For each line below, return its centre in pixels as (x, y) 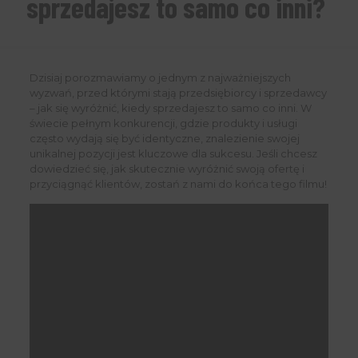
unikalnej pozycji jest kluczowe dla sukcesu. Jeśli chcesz (173, 153)
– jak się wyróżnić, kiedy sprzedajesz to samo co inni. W (170, 108)
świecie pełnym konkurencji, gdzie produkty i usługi (163, 123)
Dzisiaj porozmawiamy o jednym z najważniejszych (160, 78)
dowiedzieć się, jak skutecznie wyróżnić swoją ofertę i (167, 169)
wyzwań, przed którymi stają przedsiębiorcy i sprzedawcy (178, 93)
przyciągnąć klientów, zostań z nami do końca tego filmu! (178, 184)
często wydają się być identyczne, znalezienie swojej (164, 138)
